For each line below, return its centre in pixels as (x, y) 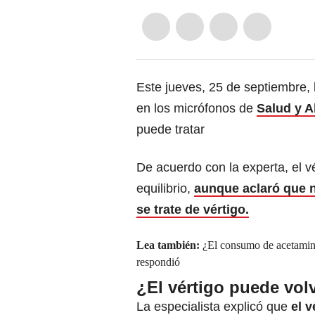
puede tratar (171, 130)
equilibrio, (165, 189)
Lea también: (169, 245)
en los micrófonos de (197, 109)
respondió (158, 262)
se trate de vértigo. (193, 210)
